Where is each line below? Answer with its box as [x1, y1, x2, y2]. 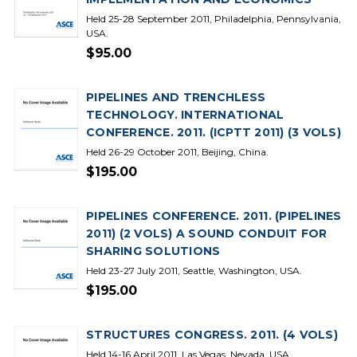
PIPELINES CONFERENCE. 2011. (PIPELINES [86, 209, 342, 223]
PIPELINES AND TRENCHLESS [86, 90, 265, 104]
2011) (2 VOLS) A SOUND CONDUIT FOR [86, 226, 328, 241]
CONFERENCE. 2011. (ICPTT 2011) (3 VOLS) [86, 125, 341, 139]
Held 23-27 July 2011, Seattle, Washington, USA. [86, 265, 302, 277]
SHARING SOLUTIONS [86, 244, 221, 258]
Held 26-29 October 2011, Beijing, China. [86, 146, 269, 158]
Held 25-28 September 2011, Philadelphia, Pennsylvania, [86, 13, 341, 25]
